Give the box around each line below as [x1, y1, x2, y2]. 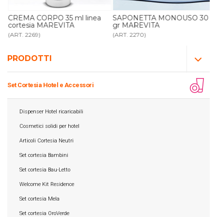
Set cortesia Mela [19, 196, 60, 202]
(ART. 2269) [8, 31, 40, 38]
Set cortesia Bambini [19, 152, 68, 158]
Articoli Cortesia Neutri [19, 138, 74, 144]
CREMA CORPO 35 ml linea [8, 13, 101, 22]
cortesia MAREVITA [8, 20, 74, 30]
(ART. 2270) [112, 31, 146, 38]
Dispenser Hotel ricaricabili [19, 108, 83, 115]
